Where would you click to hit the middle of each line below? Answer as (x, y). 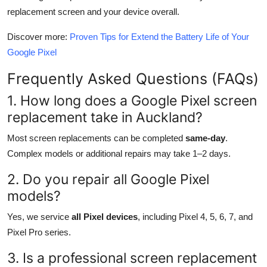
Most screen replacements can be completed (96, 138)
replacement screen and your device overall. (93, 11)
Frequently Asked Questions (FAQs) (133, 78)
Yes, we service (39, 216)
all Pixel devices (105, 216)
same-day (205, 138)
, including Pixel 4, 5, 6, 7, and (195, 216)
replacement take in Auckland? (105, 117)
